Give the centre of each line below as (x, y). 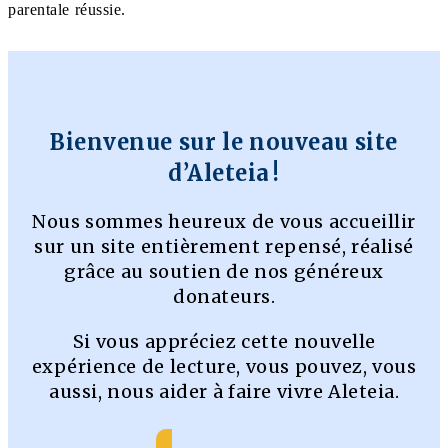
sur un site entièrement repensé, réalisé (224, 246)
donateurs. (224, 296)
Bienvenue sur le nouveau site (224, 141)
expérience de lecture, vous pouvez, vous (224, 366)
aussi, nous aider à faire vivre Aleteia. (224, 391)
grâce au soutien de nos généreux (224, 271)
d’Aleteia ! (224, 172)
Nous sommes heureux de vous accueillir (224, 221)
